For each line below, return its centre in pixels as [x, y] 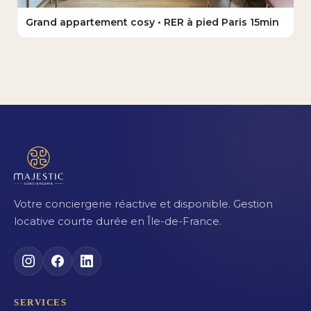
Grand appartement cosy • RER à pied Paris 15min [152, 22]
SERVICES [40, 303]
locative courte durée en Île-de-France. [118, 221]
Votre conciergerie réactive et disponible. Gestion [143, 203]
